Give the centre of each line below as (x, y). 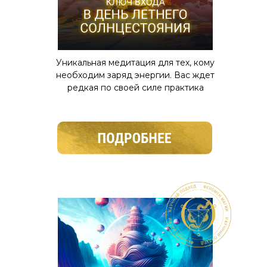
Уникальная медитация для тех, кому (135, 63)
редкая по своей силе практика (135, 88)
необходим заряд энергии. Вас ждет (135, 75)
